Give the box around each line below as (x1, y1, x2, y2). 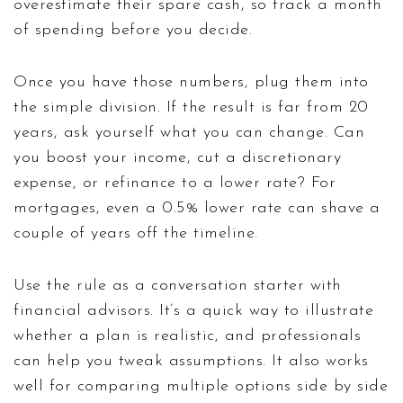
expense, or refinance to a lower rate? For (13, 174, 336, 192)
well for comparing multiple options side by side (13, 377, 388, 395)
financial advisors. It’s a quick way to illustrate (13, 301, 373, 319)
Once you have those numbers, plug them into (13, 73, 369, 91)
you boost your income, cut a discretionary (13, 148, 341, 166)
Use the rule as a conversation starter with (13, 276, 342, 294)
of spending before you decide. (13, 21, 252, 39)
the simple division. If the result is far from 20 (13, 98, 369, 116)
